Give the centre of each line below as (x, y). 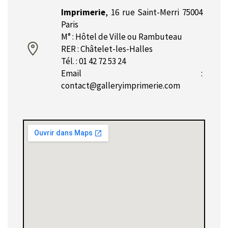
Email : (132, 74)
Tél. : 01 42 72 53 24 (93, 61)
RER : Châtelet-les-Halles (107, 49)
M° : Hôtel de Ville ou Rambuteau (122, 37)
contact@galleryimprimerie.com (121, 86)
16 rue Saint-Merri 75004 (156, 12)
